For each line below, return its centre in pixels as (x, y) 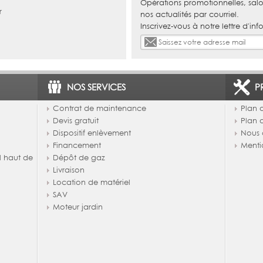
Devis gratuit (75, 121)
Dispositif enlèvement (92, 133)
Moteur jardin (77, 207)
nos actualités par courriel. (190, 14)
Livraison (68, 170)
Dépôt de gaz (79, 158)
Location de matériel (91, 182)
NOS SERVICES (96, 87)
